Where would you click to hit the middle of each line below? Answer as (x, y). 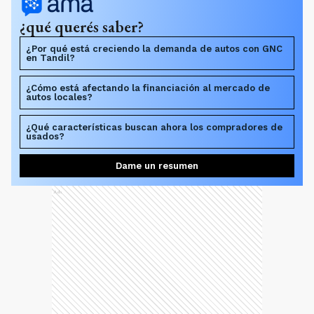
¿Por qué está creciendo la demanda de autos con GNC (154, 48)
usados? (45, 136)
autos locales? (59, 97)
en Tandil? (50, 57)
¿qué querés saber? (82, 26)
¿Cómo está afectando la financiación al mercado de (148, 88)
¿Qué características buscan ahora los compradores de (154, 127)
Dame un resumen (157, 165)
